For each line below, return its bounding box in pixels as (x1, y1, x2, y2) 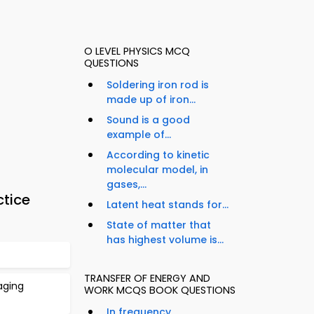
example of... (107, 128, 171, 142)
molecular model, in (107, 163, 208, 177)
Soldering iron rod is (107, 78, 209, 93)
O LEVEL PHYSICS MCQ (84, 44, 190, 59)
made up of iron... (107, 93, 196, 107)
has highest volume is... (107, 233, 224, 247)
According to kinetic (107, 148, 210, 163)
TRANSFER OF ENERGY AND (84, 271, 210, 286)
